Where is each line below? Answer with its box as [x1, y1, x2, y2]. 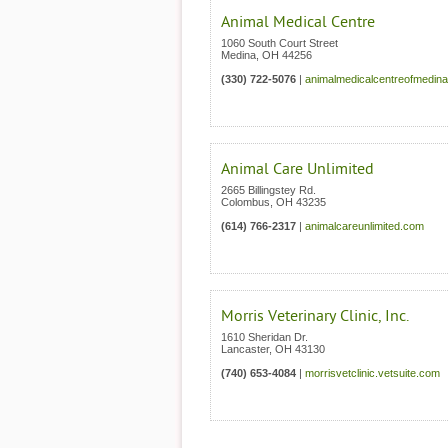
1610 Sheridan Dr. [221, 331, 308, 343]
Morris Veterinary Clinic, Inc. [221, 307, 409, 325]
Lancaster [221, 343, 269, 355]
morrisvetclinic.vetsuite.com [305, 367, 440, 379]
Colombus [221, 196, 270, 208]
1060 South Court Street [221, 37, 338, 49]
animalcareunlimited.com [305, 220, 424, 232]
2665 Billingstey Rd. [221, 184, 316, 196]
